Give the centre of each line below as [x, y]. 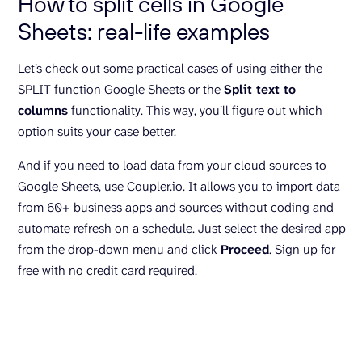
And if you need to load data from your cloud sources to [172, 166]
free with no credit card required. [107, 271]
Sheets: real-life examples [144, 32]
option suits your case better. [97, 132]
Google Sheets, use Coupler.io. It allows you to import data [179, 187]
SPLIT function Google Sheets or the [121, 90]
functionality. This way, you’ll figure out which [195, 111]
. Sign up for [302, 250]
